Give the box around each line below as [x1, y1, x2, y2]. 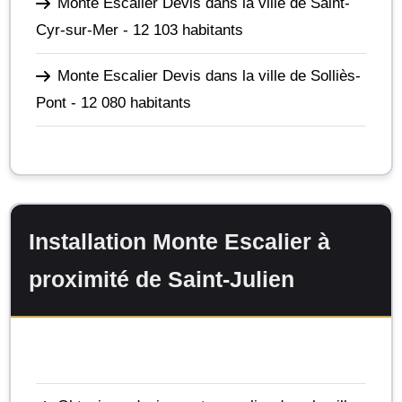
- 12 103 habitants [118, 21, 243, 39]
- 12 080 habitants [66, 93, 191, 111]
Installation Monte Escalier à [29, 229, 330, 254]
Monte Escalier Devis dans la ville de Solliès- [57, 66, 361, 84]
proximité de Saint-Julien [29, 267, 294, 292]
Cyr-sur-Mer [36, 21, 118, 39]
